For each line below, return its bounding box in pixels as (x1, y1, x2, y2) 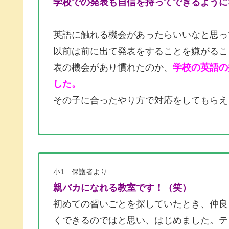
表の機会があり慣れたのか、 (53, 62, 173, 73)
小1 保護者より (53, 167, 107, 176)
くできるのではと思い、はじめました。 (53, 215, 219, 225)
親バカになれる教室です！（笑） (53, 182, 191, 193)
